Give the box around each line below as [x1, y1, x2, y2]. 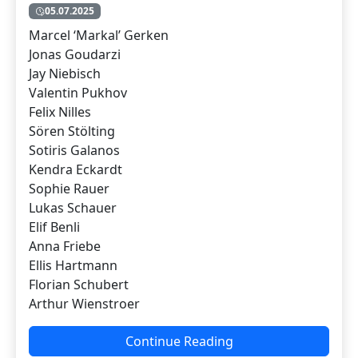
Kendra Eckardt [29, 161, 122, 179]
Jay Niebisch [29, 65, 101, 83]
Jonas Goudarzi [29, 46, 121, 64]
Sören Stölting [29, 122, 115, 141]
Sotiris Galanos [29, 141, 120, 160]
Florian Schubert [29, 276, 129, 294]
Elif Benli [29, 218, 80, 237]
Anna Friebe [29, 237, 101, 256]
